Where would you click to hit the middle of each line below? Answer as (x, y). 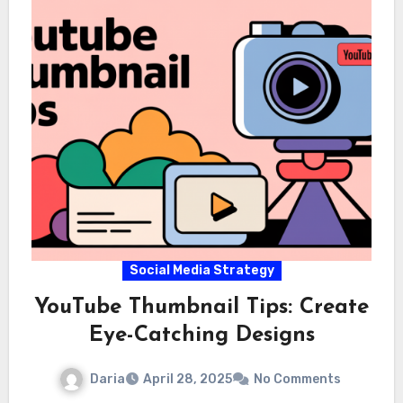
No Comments (297, 380)
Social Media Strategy (201, 270)
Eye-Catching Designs (201, 335)
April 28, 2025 (187, 380)
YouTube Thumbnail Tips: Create (201, 307)
